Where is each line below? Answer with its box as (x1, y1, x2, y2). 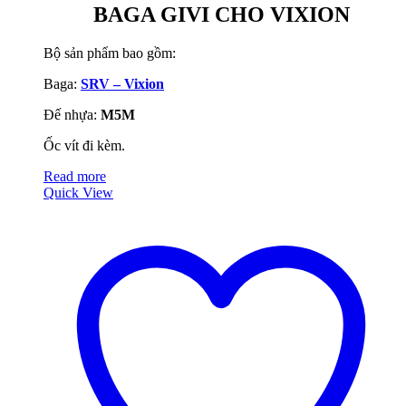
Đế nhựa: (43, 106, 101, 122)
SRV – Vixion (81, 75, 164, 92)
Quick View (43, 184, 113, 200)
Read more (43, 168, 106, 184)
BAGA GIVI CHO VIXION (92, 3, 350, 27)
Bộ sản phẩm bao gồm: (43, 44, 176, 61)
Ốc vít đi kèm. (43, 137, 125, 153)
